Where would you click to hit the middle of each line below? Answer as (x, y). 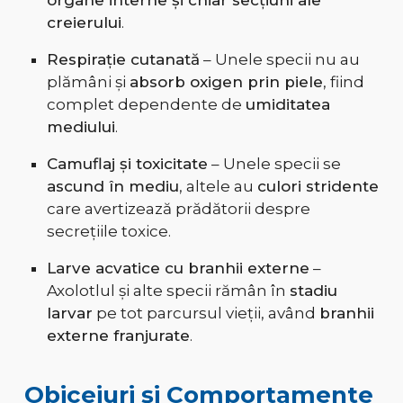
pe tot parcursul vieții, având (206, 313)
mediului (81, 127)
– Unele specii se (274, 164)
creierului (84, 23)
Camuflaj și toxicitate (127, 164)
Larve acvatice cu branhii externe (178, 269)
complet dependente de (146, 105)
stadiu (313, 291)
